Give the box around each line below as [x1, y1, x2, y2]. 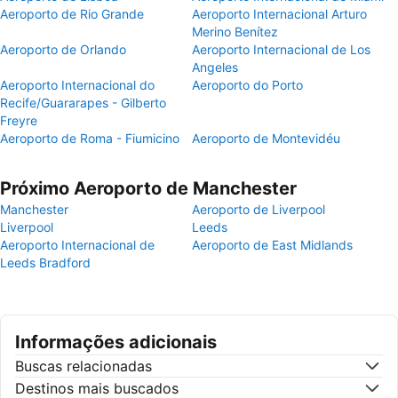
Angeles [192, 60, 238, 75]
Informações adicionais [15, 331, 217, 353]
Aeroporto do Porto [192, 77, 303, 92]
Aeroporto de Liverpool [192, 202, 325, 217]
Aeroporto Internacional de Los [192, 42, 370, 57]
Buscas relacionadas [15, 357, 152, 375]
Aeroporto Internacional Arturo [192, 6, 367, 21]
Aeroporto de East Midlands [192, 237, 353, 252]
